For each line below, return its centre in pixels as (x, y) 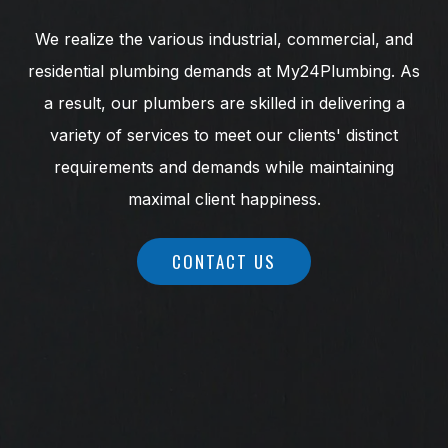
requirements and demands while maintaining (224, 166)
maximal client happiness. (224, 198)
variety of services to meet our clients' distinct (224, 134)
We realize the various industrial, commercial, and (224, 38)
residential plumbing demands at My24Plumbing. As (224, 70)
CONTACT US (224, 261)
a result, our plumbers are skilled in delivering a (224, 102)
